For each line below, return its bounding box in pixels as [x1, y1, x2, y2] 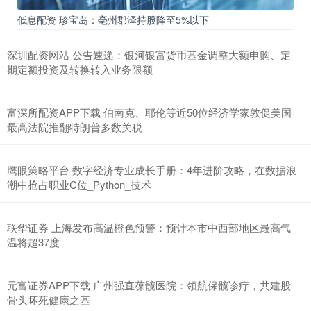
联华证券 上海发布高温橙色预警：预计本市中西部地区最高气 [7, 220, 291, 235]
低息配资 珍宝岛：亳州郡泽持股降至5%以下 [17, 12, 209, 27]
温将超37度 [7, 235, 60, 250]
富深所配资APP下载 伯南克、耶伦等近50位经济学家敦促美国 [7, 105, 292, 120]
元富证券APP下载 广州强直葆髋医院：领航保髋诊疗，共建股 [7, 278, 291, 293]
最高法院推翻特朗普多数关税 [7, 119, 142, 135]
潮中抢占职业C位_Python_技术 [7, 177, 151, 192]
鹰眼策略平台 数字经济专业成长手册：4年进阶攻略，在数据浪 [7, 162, 296, 178]
